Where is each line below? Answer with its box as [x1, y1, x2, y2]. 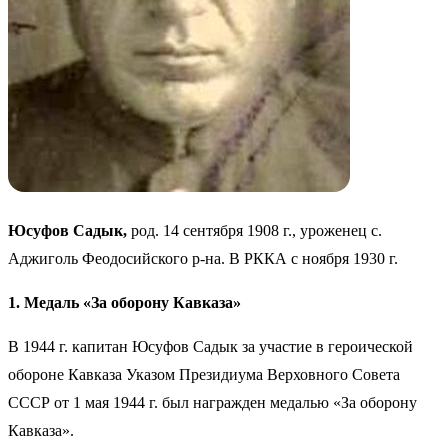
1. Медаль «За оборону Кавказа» [8, 294, 241, 312]
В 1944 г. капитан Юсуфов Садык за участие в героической [8, 338, 413, 356]
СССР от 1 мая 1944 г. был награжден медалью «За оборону [8, 394, 417, 412]
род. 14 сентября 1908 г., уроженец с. [127, 222, 382, 240]
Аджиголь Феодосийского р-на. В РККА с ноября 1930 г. [8, 250, 398, 268]
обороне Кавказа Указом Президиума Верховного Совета [8, 366, 400, 384]
